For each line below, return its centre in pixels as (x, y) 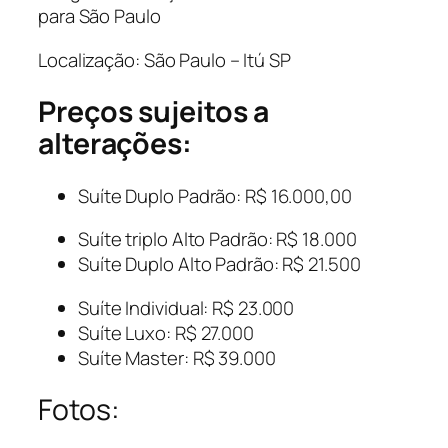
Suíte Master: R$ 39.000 (177, 357)
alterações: (115, 144)
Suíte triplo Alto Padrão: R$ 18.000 (217, 239)
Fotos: (79, 410)
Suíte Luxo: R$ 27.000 (166, 332)
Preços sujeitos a (154, 112)
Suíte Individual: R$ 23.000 (186, 307)
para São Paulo (99, 16)
